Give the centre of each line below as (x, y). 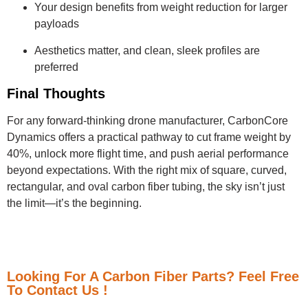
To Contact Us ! (57, 290)
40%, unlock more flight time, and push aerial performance (148, 153)
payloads (57, 24)
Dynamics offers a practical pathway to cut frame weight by (149, 137)
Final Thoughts (56, 93)
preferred (56, 67)
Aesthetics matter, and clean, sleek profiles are (147, 50)
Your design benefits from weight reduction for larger (161, 8)
